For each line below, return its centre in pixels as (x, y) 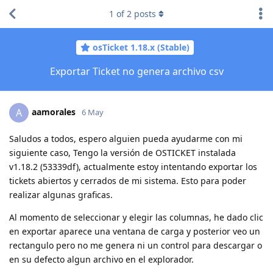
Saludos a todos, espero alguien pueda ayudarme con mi (126, 138)
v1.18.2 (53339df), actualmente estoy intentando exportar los (133, 166)
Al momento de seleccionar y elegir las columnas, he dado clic (136, 217)
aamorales (54, 112)
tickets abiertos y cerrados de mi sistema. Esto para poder (128, 180)
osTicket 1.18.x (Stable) (141, 48)
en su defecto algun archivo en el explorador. (101, 259)
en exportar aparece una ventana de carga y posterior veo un (135, 231)
